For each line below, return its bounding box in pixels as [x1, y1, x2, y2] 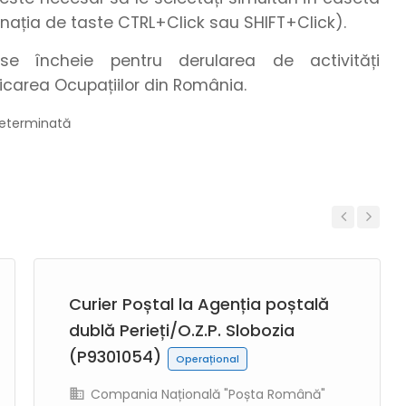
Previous [332, 235, 372, 248]
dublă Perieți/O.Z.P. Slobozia [69, 319, 295, 342]
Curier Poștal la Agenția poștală [69, 293, 329, 315]
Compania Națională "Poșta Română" [87, 385, 325, 403]
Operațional [176, 352, 239, 366]
